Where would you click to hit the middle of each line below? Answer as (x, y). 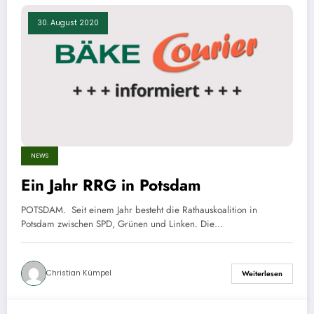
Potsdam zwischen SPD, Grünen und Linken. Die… (122, 224)
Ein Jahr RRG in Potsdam (111, 185)
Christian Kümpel (79, 273)
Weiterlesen (262, 273)
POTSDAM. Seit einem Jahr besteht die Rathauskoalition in (139, 210)
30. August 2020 (68, 22)
